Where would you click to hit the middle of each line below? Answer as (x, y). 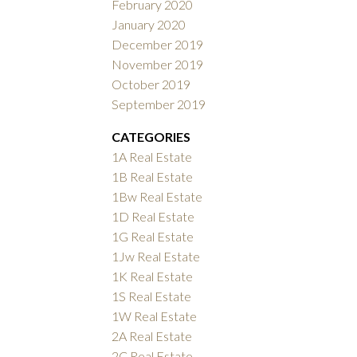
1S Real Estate (152, 296)
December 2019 (158, 44)
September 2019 (159, 104)
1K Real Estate (153, 276)
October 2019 (151, 84)
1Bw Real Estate (157, 196)
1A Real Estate (152, 156)
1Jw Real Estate (156, 256)
